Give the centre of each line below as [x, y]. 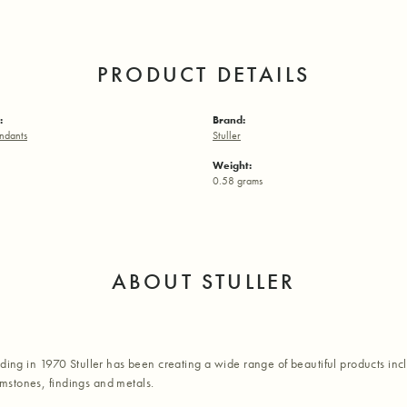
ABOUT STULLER [203, 282]
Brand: [229, 120]
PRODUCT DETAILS [203, 74]
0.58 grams [238, 181]
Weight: [232, 166]
